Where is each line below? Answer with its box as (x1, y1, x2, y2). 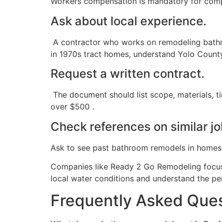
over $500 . (51, 102, 94, 112)
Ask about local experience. (51, 13, 207, 28)
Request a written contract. (51, 66, 205, 81)
